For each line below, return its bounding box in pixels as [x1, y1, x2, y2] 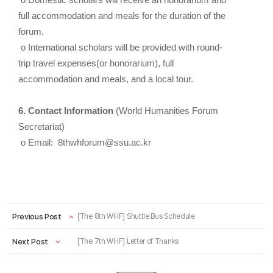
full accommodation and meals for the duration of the [18, 11, 225, 21]
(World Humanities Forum [116, 106, 218, 116]
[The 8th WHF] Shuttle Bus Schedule [77, 212, 195, 221]
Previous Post [12, 211, 62, 221]
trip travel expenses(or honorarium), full [18, 58, 174, 68]
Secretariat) [18, 122, 65, 132]
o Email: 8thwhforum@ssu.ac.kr [18, 138, 151, 147]
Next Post [12, 236, 49, 246]
